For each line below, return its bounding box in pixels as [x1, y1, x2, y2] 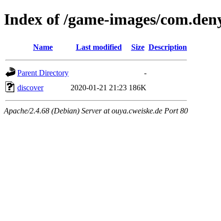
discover [17, 83, 43, 92]
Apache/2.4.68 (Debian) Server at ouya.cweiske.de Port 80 [4, 106, 188, 115]
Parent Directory [17, 68, 69, 77]
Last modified [75, 42, 122, 51]
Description [148, 42, 187, 51]
